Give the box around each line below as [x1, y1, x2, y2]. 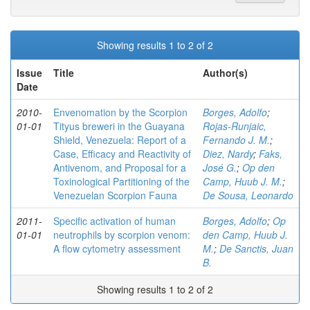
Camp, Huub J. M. [203, 174, 282, 188]
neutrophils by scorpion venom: [53, 228, 190, 241]
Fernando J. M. [203, 133, 270, 147]
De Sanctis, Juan [219, 241, 293, 255]
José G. [203, 161, 237, 174]
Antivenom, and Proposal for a [53, 161, 186, 174]
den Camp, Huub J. [203, 228, 288, 241]
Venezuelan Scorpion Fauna [53, 188, 177, 202]
